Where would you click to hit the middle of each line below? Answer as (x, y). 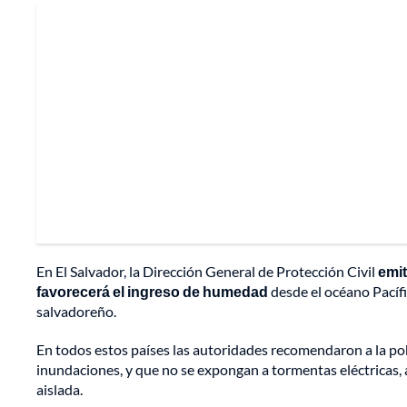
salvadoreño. (76, 312)
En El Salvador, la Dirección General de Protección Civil (207, 272)
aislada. (60, 390)
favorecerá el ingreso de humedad (152, 292)
